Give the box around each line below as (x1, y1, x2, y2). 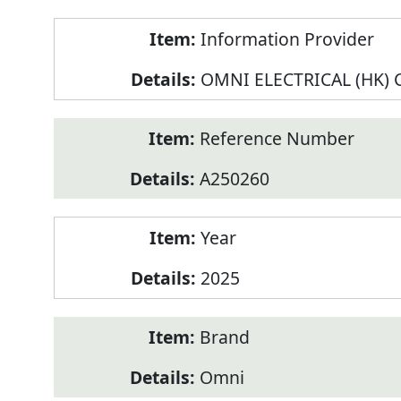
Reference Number (199, 126, 354, 151)
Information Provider (200, 27, 374, 52)
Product (53, 18, 117, 43)
